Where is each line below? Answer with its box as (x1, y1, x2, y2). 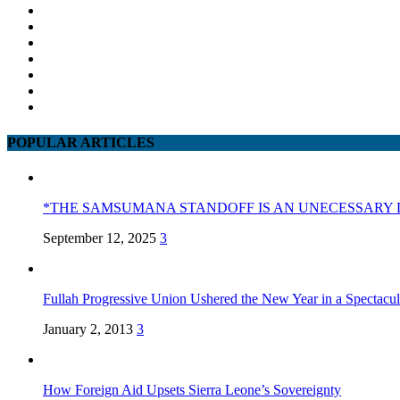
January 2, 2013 (43, 321, 133, 337)
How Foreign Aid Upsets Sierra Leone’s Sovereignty (43, 381, 341, 397)
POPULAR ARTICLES (7, 134, 154, 150)
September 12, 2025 (43, 229, 156, 246)
